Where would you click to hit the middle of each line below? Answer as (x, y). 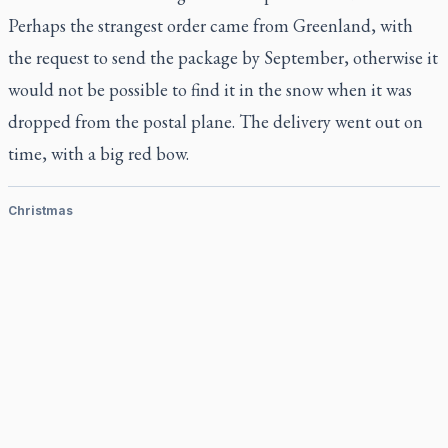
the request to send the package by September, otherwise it (223, 57)
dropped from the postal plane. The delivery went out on (215, 121)
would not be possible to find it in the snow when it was (210, 89)
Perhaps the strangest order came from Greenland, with (210, 25)
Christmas (40, 210)
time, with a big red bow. (98, 153)
